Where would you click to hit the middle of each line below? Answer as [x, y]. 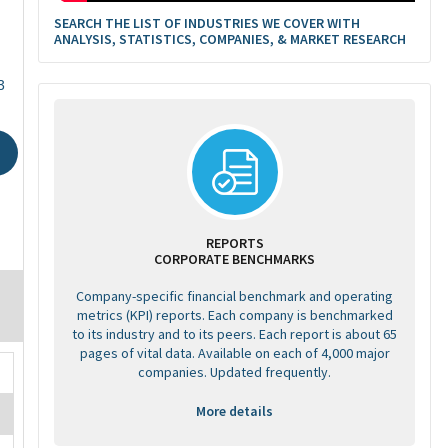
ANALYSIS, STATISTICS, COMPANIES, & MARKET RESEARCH [230, 39]
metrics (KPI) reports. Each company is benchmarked [234, 315]
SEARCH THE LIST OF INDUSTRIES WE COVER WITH [207, 23]
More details [234, 411]
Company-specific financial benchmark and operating [234, 296]
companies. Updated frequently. [234, 372]
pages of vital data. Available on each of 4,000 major [234, 353]
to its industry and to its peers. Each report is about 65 [234, 334]
